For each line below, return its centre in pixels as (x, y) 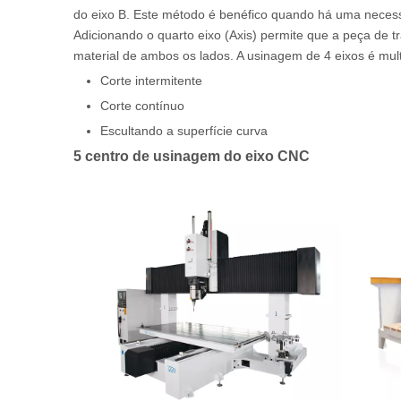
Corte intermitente (151, 81)
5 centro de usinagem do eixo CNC (192, 156)
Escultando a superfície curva (184, 131)
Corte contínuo (142, 106)
